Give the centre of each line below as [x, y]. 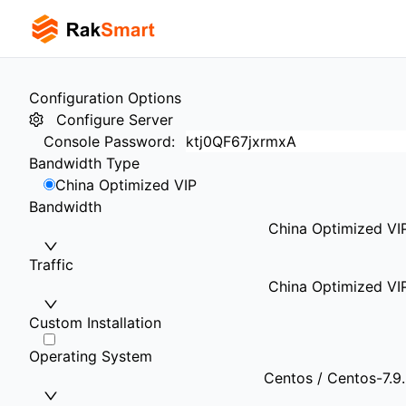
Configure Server [115, 120]
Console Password [107, 141]
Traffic [51, 265]
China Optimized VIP [126, 185]
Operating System [91, 356]
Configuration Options [105, 98]
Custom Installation [95, 323]
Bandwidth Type [84, 163]
